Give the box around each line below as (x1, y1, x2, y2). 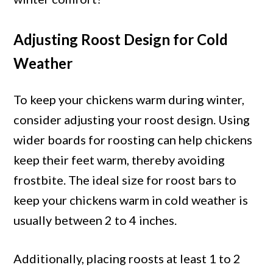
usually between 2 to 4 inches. (13, 213, 177, 228)
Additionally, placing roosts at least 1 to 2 (13, 251, 241, 266)
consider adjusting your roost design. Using (13, 112, 250, 127)
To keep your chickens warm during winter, (13, 92, 245, 107)
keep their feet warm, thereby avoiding (13, 152, 225, 168)
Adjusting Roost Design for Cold (13, 30, 229, 49)
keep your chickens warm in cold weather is (13, 193, 249, 208)
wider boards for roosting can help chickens (13, 132, 253, 147)
